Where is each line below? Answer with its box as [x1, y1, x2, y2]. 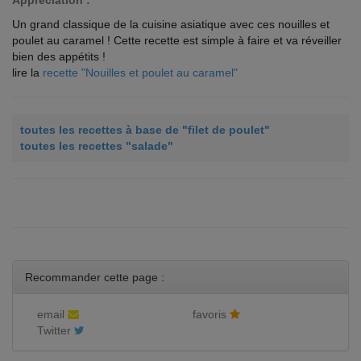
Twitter [37, 324, 74, 338]
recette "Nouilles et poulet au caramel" [43, 66, 238, 80]
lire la [12, 66, 43, 80]
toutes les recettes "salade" [20, 139, 173, 153]
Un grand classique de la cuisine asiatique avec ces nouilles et [12, 18, 330, 31]
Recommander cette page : [25, 271, 164, 284]
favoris [193, 308, 230, 322]
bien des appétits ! [12, 50, 106, 64]
